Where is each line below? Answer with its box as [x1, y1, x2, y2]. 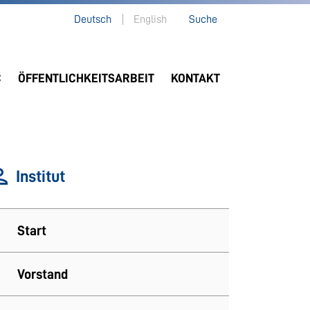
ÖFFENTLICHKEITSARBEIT [18, 72, 154, 84]
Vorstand [17, 267, 68, 282]
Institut [16, 168, 65, 185]
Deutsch [74, 14, 111, 25]
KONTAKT [171, 72, 220, 84]
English [134, 14, 167, 25]
